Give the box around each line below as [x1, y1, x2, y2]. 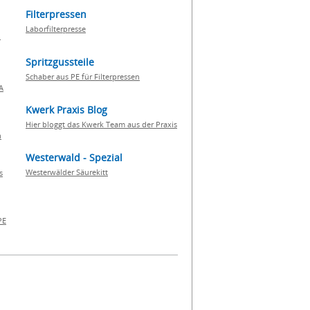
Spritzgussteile [26, 55, 94, 69]
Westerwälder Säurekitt [26, 167, 108, 177]
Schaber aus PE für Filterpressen [26, 71, 140, 82]
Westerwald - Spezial [26, 151, 122, 164]
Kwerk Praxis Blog [26, 103, 107, 116]
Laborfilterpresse [26, 24, 86, 34]
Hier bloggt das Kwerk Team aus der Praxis [26, 119, 177, 129]
